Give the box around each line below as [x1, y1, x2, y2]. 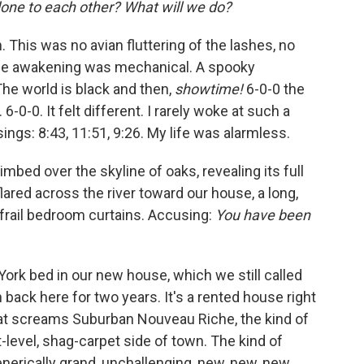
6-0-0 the [243, 80, 305, 97]
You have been [215, 206, 310, 223]
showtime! [175, 80, 243, 97]
